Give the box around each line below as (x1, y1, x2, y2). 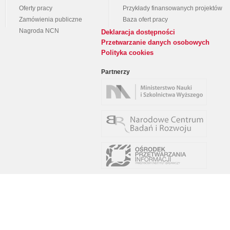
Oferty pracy (19, 5, 52, 11)
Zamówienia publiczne (19, 16, 82, 23)
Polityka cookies (101, 49, 154, 56)
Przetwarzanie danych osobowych (101, 39, 209, 46)
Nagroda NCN (19, 28, 59, 34)
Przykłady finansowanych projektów (123, 5, 222, 11)
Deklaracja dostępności (101, 28, 175, 36)
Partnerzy (101, 69, 130, 75)
